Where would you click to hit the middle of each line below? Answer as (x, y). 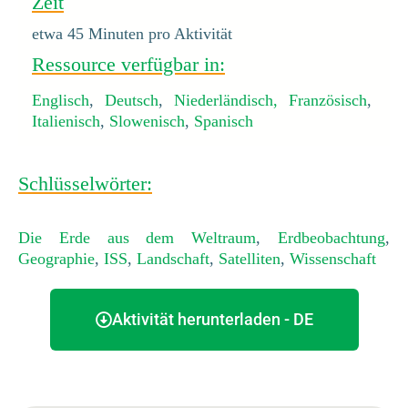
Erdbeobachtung (332, 237)
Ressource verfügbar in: (128, 64)
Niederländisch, (226, 100)
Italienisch (66, 121)
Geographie (56, 258)
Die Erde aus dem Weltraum (138, 237)
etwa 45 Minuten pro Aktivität (132, 33)
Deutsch (132, 100)
